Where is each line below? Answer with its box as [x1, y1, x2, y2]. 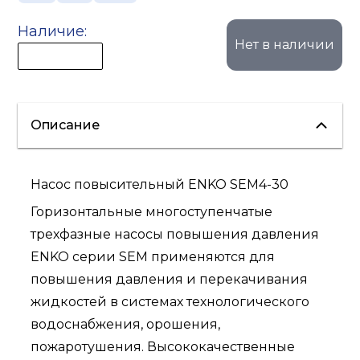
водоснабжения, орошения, [31, 317, 221, 333]
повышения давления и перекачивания [31, 272, 309, 288]
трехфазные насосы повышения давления [31, 227, 320, 243]
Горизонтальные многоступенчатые [31, 204, 273, 220]
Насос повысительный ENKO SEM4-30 [31, 177, 289, 193]
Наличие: [18, 22, 88, 41]
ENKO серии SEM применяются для [31, 249, 276, 265]
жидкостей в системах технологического [31, 294, 310, 310]
